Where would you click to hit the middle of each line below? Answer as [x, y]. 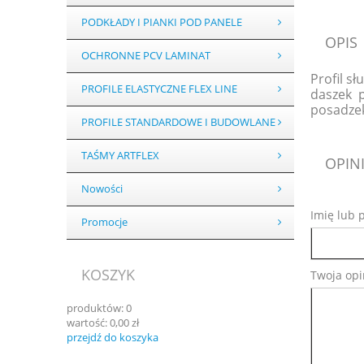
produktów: [95, 308]
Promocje [104, 223]
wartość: [87, 322]
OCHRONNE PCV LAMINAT [145, 56]
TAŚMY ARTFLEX [120, 156]
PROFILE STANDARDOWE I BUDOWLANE [178, 123]
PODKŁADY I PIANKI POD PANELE [161, 23]
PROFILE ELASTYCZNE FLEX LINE [159, 89]
